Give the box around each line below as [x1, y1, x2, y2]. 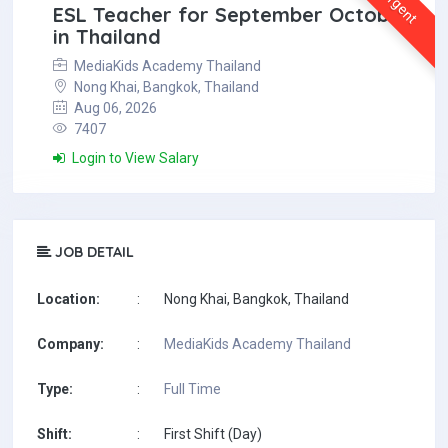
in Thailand [53, 24, 161, 49]
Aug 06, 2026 [71, 100, 157, 116]
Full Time [164, 381, 221, 397]
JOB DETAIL [51, 243, 134, 261]
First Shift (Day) [164, 426, 262, 442]
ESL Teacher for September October [53, 2, 410, 27]
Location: [37, 291, 100, 307]
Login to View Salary [69, 150, 199, 166]
